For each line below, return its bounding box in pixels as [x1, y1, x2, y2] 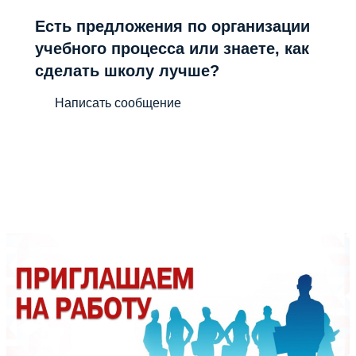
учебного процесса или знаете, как [35, 40, 309, 58]
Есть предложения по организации [35, 17, 310, 36]
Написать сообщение [55, 95, 181, 110]
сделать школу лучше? [35, 62, 219, 80]
